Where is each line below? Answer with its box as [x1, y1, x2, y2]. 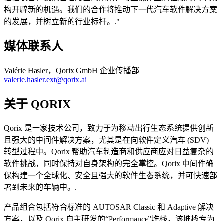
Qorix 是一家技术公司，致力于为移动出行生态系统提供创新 [4, 123, 214, 132]
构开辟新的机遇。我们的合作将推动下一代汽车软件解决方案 [4, 5, 217, 14]
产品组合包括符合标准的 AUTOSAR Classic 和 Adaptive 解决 [4, 202, 214, 211]
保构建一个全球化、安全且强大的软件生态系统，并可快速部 [4, 171, 217, 180]
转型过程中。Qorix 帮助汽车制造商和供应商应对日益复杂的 [4, 147, 214, 156]
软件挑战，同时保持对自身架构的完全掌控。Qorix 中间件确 [4, 159, 214, 168]
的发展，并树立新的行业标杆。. [4, 17, 116, 26]
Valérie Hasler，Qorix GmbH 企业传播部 [4, 66, 139, 74]
